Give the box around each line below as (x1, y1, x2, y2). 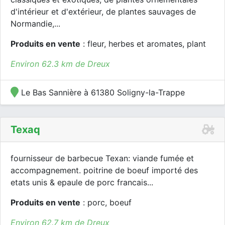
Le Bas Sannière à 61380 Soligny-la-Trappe (19, 87, 185, 97)
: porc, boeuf (80, 197, 132, 207)
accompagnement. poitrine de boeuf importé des (11, 165, 198, 175)
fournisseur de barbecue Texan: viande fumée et (11, 153, 194, 163)
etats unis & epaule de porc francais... (11, 177, 153, 187)
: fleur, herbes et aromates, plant (80, 39, 206, 49)
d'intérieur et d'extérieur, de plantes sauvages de (11, 7, 196, 17)
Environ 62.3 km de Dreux (11, 59, 110, 69)
